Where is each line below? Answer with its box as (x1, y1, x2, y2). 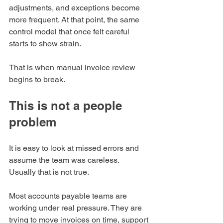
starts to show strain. (9, 39, 81, 49)
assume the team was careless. (9, 155, 119, 165)
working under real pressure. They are (9, 203, 144, 213)
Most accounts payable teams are (9, 191, 129, 201)
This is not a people (9, 99, 125, 113)
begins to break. (9, 75, 65, 85)
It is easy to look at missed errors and (9, 143, 141, 153)
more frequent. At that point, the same (9, 15, 141, 25)
